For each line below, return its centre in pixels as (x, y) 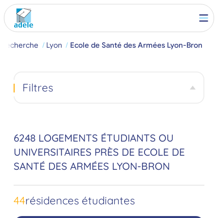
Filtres (37, 87)
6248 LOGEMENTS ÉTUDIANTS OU (94, 138)
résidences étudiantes (80, 201)
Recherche (20, 45)
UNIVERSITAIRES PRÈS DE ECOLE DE (99, 152)
